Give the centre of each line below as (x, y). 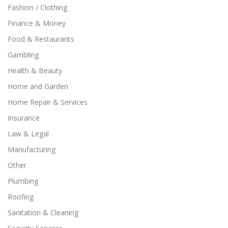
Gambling (23, 54)
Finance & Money (37, 23)
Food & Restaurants (41, 39)
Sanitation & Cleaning (43, 212)
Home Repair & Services (48, 102)
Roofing (21, 196)
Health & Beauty (35, 70)
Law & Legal (28, 133)
